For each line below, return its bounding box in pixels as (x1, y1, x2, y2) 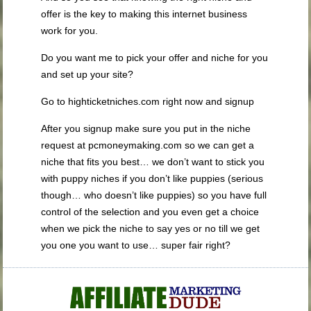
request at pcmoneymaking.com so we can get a (41, 139, 255, 151)
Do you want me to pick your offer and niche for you (41, 51, 269, 63)
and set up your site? (41, 68, 134, 80)
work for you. (41, 24, 99, 36)
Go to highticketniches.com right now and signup (41, 95, 255, 107)
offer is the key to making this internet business (41, 8, 248, 19)
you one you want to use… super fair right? (41, 239, 231, 251)
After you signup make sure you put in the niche (41, 122, 251, 134)
